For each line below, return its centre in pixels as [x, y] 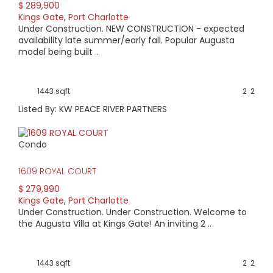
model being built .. [58, 51]
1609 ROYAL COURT [57, 172]
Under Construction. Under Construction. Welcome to [133, 212]
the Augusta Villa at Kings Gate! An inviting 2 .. [115, 224]
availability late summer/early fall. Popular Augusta [126, 40]
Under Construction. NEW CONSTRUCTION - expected [131, 28]
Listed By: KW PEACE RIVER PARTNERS [93, 109]
